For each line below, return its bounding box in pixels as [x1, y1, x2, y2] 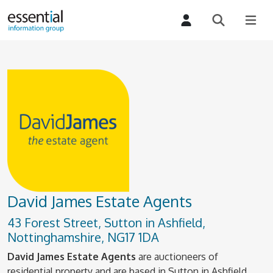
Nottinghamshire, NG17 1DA [7, 229, 159, 245]
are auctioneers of [136, 250, 218, 263]
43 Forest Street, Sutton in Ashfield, [7, 214, 205, 230]
